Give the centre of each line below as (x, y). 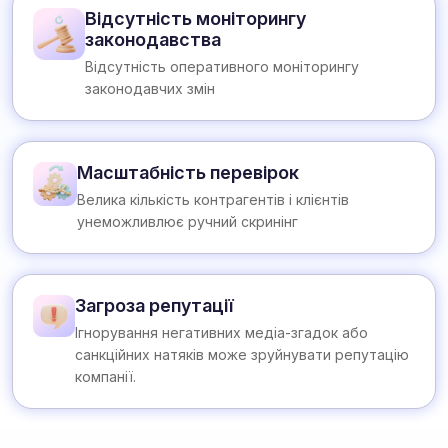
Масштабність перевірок (187, 173)
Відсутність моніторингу (195, 19)
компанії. (105, 377)
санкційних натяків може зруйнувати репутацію (241, 355)
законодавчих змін (149, 89)
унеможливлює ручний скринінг (187, 222)
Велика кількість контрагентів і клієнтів (212, 200)
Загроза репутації (154, 306)
